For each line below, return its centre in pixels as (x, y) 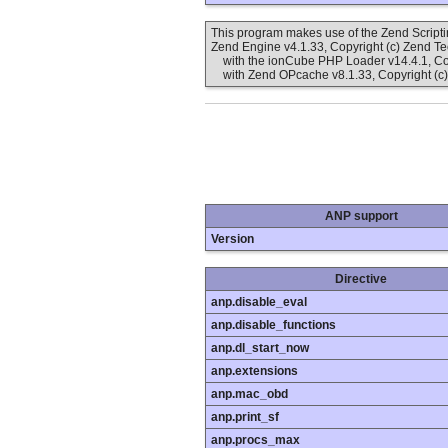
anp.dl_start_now (260, 348)
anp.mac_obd (249, 394)
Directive (361, 279)
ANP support (361, 216)
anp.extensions (254, 371)
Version (232, 239)
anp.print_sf (245, 417)
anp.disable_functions (273, 325)
